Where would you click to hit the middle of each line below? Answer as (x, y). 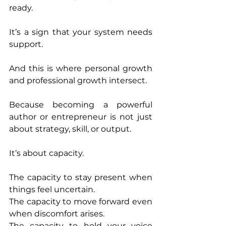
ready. (21, 8)
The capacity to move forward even (81, 202)
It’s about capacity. (46, 153)
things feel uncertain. (52, 190)
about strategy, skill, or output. (70, 129)
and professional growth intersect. (78, 81)
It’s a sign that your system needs (81, 32)
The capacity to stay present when (81, 178)
